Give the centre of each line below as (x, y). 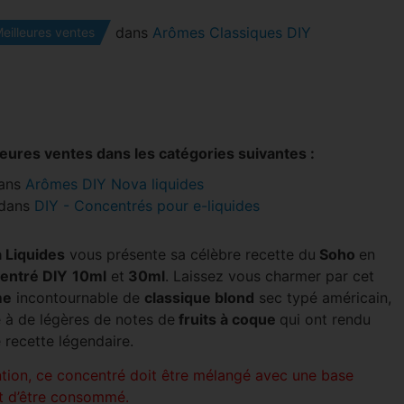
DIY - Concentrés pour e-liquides (147, 206)
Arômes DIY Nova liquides (114, 184)
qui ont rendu (325, 319)
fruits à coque (227, 319)
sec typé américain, (322, 298)
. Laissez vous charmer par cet (269, 276)
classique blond (199, 298)
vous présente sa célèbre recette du (190, 254)
